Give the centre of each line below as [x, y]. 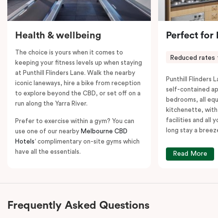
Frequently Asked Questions [78, 205]
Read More [190, 154]
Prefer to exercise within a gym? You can [75, 121]
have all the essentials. [48, 151]
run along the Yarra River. [51, 103]
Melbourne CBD [104, 131]
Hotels [25, 141]
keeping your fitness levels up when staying [79, 62]
